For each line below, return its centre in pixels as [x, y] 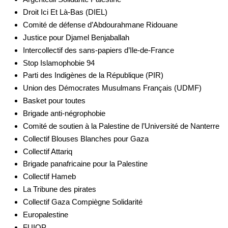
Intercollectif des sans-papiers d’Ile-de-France [98, 50]
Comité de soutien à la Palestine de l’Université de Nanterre [121, 126]
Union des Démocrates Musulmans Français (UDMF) [112, 88]
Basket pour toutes [54, 101]
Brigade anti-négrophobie [64, 113]
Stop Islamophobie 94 [59, 63]
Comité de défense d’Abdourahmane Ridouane [100, 25]
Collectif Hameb [49, 177]
